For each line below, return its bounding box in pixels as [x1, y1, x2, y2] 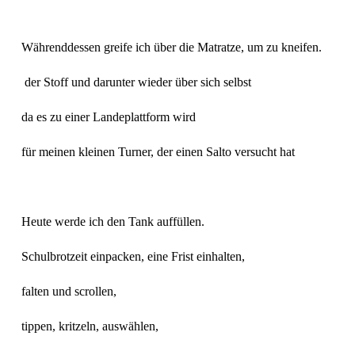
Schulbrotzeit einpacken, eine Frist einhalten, [21, 250, 248, 264]
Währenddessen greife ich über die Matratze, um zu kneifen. [21, 40, 322, 55]
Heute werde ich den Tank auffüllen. [21, 215, 208, 229]
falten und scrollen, [21, 284, 120, 299]
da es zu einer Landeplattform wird [21, 110, 199, 124]
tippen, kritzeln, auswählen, [21, 319, 162, 334]
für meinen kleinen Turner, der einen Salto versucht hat [21, 145, 298, 159]
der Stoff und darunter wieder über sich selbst [24, 75, 254, 90]
